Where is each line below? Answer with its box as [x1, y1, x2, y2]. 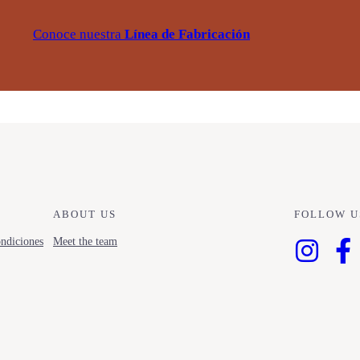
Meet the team [53, 235, 117, 248]
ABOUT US [53, 208, 117, 220]
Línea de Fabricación [121, 26, 250, 42]
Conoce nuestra [33, 26, 121, 42]
